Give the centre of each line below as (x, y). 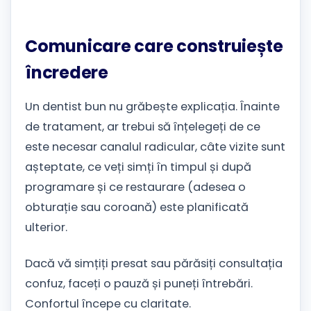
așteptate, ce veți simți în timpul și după (138, 167)
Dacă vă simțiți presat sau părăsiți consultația (154, 263)
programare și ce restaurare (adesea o (135, 187)
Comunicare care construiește (154, 47)
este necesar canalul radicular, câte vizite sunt (155, 146)
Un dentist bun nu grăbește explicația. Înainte (152, 106)
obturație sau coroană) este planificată (137, 207)
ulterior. (46, 227)
